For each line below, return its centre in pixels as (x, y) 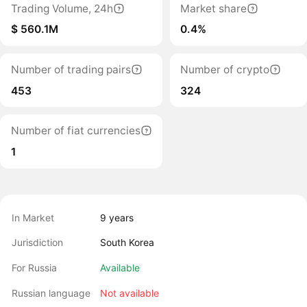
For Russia (35, 268)
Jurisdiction (38, 243)
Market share (214, 8)
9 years (116, 217)
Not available (129, 293)
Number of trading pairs (71, 70)
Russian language (51, 293)
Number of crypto (225, 70)
